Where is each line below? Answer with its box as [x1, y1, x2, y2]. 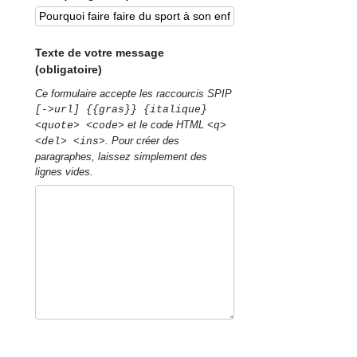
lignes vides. [35, 166, 94, 178]
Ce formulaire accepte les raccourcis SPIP [35, 88, 233, 100]
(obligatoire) [35, 62, 103, 76]
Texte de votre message [35, 45, 165, 59]
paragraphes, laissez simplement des [35, 151, 208, 163]
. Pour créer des [105, 135, 180, 147]
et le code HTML [124, 119, 208, 131]
